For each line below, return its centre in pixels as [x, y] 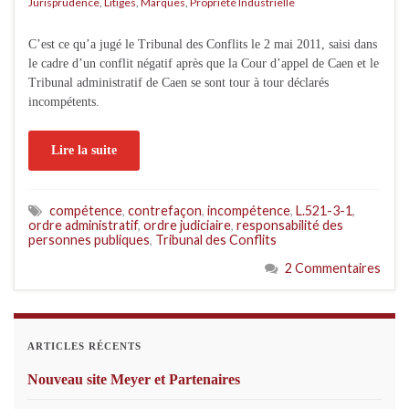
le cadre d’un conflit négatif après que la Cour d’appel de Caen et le [204, 63]
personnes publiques [89, 239]
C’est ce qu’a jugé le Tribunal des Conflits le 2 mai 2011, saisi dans [203, 44]
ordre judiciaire [187, 225]
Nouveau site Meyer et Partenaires [134, 379]
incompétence [249, 210]
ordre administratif [83, 225]
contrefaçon [165, 210]
